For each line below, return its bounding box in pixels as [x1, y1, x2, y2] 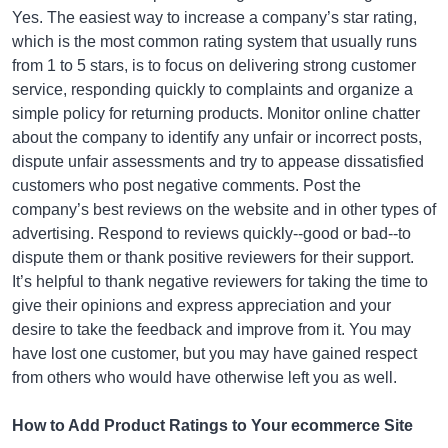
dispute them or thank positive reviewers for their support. [12, 249, 414, 266]
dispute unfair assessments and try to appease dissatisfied [12, 153, 424, 170]
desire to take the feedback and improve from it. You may [12, 321, 411, 338]
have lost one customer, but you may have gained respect [12, 345, 417, 362]
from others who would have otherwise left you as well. [12, 369, 397, 386]
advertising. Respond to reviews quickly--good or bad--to [12, 225, 411, 242]
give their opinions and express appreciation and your [12, 297, 391, 314]
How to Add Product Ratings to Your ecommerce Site [12, 417, 413, 434]
